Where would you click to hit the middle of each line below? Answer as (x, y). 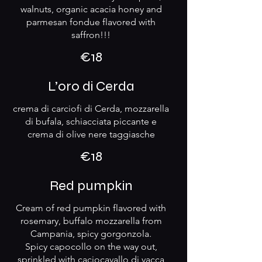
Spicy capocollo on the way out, (91, 247)
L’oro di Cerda (91, 86)
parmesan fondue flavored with (91, 22)
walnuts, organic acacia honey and (91, 9)
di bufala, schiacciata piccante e (91, 121)
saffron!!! (91, 35)
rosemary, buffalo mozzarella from (91, 221)
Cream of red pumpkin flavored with (91, 208)
